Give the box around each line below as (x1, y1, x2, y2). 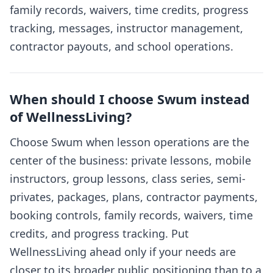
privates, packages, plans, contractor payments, (10, 190, 258, 205)
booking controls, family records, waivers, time (10, 208, 253, 223)
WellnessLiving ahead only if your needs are (10, 244, 236, 260)
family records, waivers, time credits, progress (10, 2, 249, 18)
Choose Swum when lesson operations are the (10, 135, 249, 150)
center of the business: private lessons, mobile (10, 153, 251, 168)
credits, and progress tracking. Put (10, 226, 189, 241)
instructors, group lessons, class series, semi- (10, 171, 246, 186)
